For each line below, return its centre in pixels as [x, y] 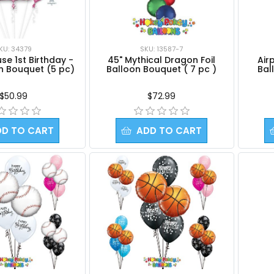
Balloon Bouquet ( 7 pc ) [162, 69]
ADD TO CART [169, 130]
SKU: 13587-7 [162, 49]
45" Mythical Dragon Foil [162, 60]
